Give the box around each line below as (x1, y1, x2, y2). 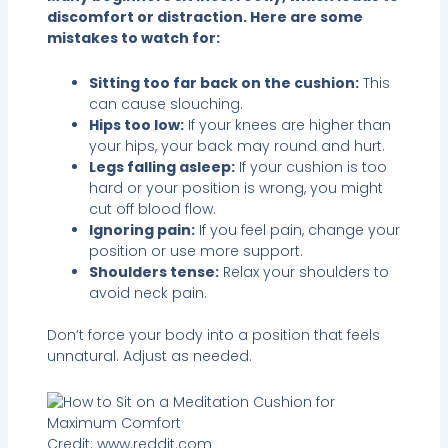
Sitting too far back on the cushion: (88, 73, 359, 94)
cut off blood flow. (88, 199, 216, 220)
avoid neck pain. (88, 283, 207, 304)
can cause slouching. (88, 94, 243, 115)
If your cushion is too (234, 157, 387, 178)
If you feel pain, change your (194, 220, 400, 241)
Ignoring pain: (88, 220, 195, 241)
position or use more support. (88, 241, 303, 262)
